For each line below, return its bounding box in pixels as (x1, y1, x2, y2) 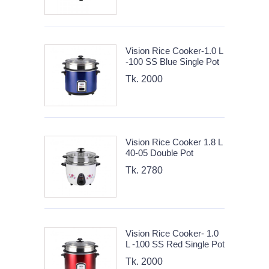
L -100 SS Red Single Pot (125, 238, 225, 249)
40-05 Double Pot (125, 147, 193, 158)
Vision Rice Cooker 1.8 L (125, 136, 222, 147)
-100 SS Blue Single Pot (125, 56, 219, 67)
